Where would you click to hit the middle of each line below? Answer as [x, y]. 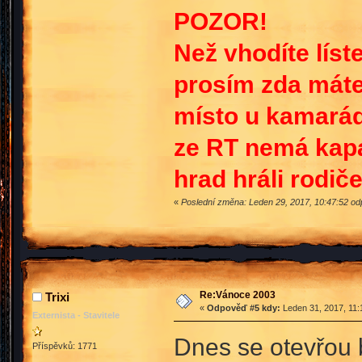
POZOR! [220, 21]
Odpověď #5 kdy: [243, 308]
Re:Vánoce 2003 [237, 295]
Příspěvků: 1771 [65, 345]
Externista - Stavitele [76, 316]
